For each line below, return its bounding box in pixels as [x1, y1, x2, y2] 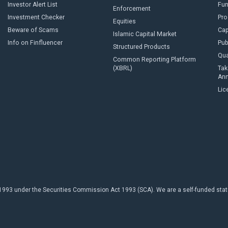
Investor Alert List [8, 1, 58, 8]
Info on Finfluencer [8, 39, 63, 46]
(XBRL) [112, 65, 132, 72]
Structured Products [112, 43, 170, 50]
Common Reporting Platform [112, 56, 196, 63]
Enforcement [112, 5, 151, 12]
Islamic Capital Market [112, 31, 177, 38]
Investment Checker [8, 14, 65, 21]
